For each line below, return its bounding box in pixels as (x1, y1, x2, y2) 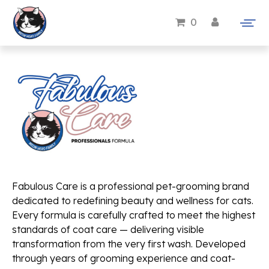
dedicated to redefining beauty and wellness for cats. (12, 195, 253, 207)
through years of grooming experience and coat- (12, 252, 235, 264)
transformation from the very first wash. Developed (12, 238, 246, 250)
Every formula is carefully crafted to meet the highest (12, 209, 255, 221)
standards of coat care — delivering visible (12, 223, 204, 235)
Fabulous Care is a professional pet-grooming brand (12, 180, 249, 192)
